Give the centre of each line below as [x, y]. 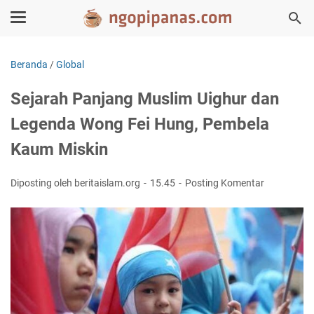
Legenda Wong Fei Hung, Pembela [140, 124]
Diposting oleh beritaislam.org [76, 183]
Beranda [29, 64]
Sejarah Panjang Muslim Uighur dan [145, 99]
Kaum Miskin [59, 149]
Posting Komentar [225, 183]
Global [70, 64]
